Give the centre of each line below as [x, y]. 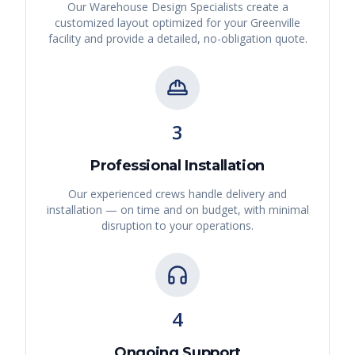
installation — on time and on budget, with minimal [177, 210]
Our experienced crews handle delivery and [177, 194]
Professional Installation [177, 166]
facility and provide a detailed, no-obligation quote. [177, 39]
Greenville [275, 23]
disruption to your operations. [177, 226]
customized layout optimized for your [153, 23]
